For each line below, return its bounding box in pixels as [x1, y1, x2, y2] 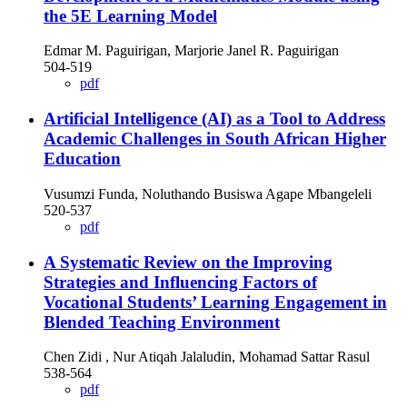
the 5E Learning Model [44, 5, 217, 25]
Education [44, 149, 121, 169]
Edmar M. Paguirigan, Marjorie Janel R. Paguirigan [44, 43, 339, 59]
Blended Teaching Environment [44, 312, 280, 332]
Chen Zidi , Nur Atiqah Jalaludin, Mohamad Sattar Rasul [44, 349, 370, 365]
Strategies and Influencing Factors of [44, 272, 317, 292]
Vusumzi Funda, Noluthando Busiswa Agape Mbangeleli [44, 185, 372, 202]
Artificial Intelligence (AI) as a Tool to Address [44, 109, 385, 129]
